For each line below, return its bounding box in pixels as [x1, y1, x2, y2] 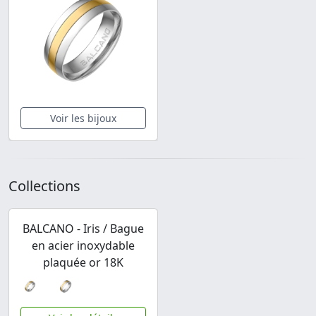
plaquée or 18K [43, 255, 123, 271]
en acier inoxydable [32, 238, 135, 254]
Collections [8, 176, 80, 196]
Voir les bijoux [50, 111, 116, 126]
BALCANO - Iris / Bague [23, 221, 144, 237]
